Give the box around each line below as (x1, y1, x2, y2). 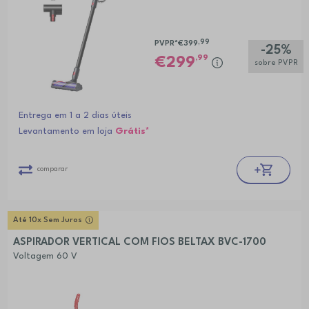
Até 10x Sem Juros (12, 217, 82, 225)
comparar (37, 166, 68, 173)
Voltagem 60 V (12, 252, 77, 261)
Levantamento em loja (18, 127, 115, 137)
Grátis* (114, 127, 150, 137)
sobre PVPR (254, 59, 298, 68)
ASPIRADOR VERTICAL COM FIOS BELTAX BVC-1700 (12, 237, 266, 248)
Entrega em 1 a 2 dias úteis (18, 111, 132, 121)
